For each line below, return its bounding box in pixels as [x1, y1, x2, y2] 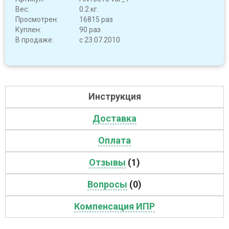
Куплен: [15, 26, 41, 34]
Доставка [93, 113, 136, 124]
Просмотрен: [15, 15, 58, 24]
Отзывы [89, 157, 126, 168]
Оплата [98, 135, 131, 146]
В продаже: [15, 36, 54, 44]
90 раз [79, 26, 101, 34]
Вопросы [87, 179, 127, 190]
